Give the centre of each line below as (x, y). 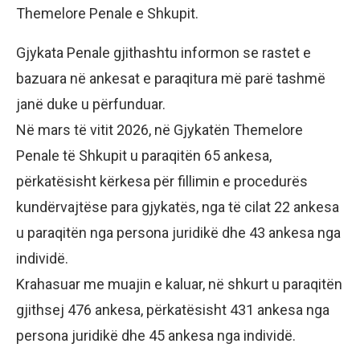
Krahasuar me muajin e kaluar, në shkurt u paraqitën (179, 284)
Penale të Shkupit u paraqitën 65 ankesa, (144, 155)
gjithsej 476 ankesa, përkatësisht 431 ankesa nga (173, 309)
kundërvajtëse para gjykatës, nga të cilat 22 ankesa (178, 207)
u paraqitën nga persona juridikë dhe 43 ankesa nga (178, 232)
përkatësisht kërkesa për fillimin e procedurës (162, 181)
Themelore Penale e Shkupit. (107, 13)
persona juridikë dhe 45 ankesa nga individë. (156, 335)
